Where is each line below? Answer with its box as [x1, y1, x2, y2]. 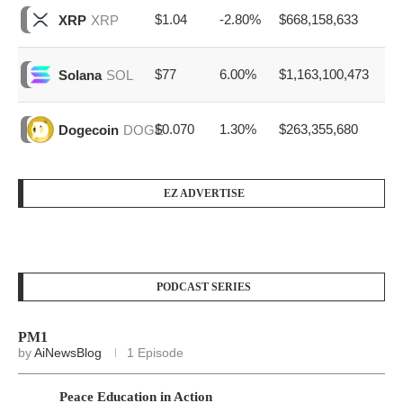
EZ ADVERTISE [163, 187, 245, 201]
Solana [58, 67, 102, 83]
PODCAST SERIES [157, 281, 251, 294]
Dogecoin [58, 121, 119, 138]
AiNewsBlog [34, 345, 102, 361]
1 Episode [127, 345, 184, 361]
